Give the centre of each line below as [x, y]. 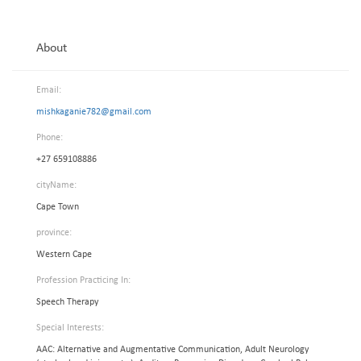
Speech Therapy [67, 302]
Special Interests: [70, 328]
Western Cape [64, 255]
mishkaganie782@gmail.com [94, 112]
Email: [49, 90]
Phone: [50, 138]
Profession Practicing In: [83, 280]
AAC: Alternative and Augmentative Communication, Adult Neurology [172, 350]
